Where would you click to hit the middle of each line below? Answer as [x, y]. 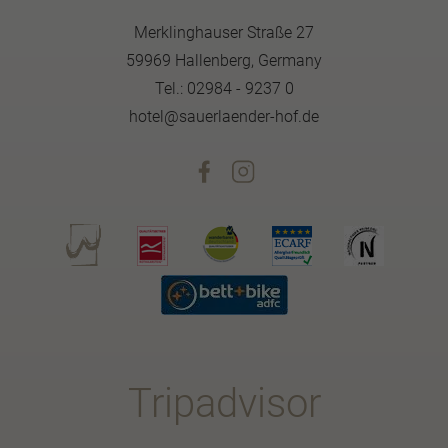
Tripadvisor [224, 403]
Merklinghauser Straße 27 [224, 32]
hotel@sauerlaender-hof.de [224, 116]
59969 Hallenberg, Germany [224, 60]
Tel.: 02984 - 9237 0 [224, 88]
